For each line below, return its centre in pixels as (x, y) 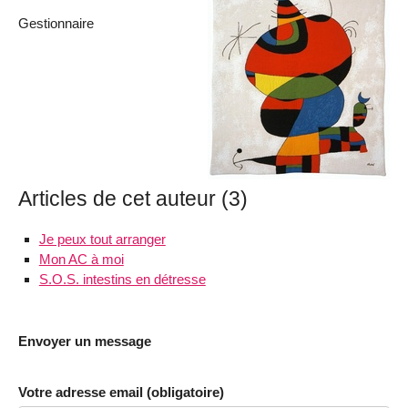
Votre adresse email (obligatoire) (121, 392)
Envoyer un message (85, 341)
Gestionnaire (56, 23)
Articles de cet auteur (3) (133, 199)
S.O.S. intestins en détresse (122, 279)
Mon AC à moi (81, 259)
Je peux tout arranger (102, 239)
